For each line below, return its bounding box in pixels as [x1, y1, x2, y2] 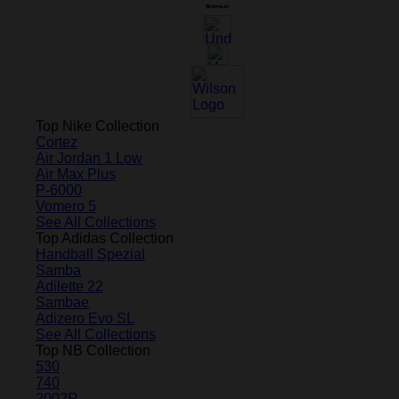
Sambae [36, 294, 89, 310]
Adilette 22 [36, 278, 103, 294]
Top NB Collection [36, 342, 151, 358]
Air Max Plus [36, 166, 116, 182]
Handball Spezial [36, 246, 145, 262]
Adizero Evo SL [36, 310, 134, 326]
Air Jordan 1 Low [36, 150, 142, 166]
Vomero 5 [36, 198, 96, 214]
